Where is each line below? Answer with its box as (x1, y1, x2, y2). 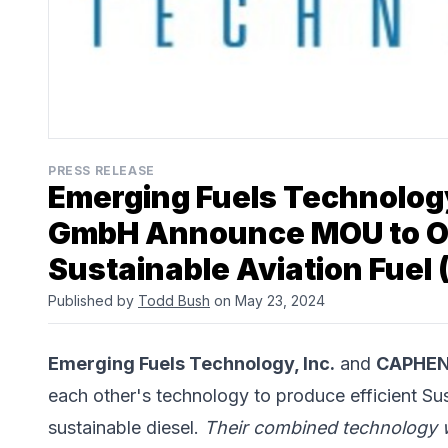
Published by (48, 292, 138, 310)
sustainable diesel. (48, 417, 204, 439)
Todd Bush (138, 292, 210, 310)
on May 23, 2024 (210, 292, 325, 310)
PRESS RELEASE (48, 163, 155, 179)
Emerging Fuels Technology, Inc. (48, 353, 335, 375)
